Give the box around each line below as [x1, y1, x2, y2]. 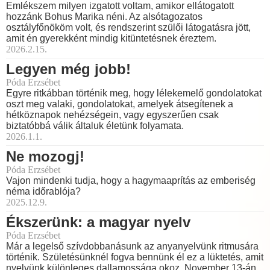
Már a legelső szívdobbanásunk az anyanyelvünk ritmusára [6, 241, 259, 252]
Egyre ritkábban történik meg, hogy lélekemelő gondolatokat [6, 88, 262, 99]
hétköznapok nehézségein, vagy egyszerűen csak [6, 110, 219, 121]
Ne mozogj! [6, 148, 84, 165]
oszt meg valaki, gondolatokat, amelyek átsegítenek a [6, 99, 233, 110]
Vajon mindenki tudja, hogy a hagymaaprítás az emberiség [6, 175, 256, 186]
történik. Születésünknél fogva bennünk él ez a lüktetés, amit [6, 252, 263, 263]
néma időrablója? [6, 186, 81, 197]
